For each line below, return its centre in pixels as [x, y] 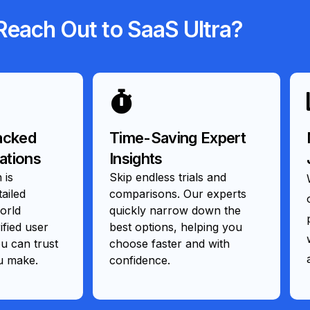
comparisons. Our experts [178, 193]
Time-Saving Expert [178, 137]
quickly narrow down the [175, 210]
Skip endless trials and [168, 177]
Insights [136, 158]
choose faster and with [170, 243]
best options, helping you [176, 227]
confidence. [140, 260]
